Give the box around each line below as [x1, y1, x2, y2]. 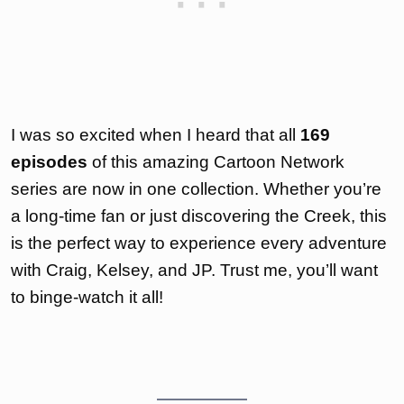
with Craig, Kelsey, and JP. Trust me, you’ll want [11, 260, 378, 280]
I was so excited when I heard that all [11, 124, 300, 144]
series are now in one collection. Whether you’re [11, 179, 381, 198]
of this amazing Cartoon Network [87, 151, 344, 171]
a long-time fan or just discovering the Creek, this [11, 206, 387, 225]
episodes [11, 151, 87, 171]
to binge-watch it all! [11, 287, 163, 307]
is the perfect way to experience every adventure [11, 233, 387, 252]
